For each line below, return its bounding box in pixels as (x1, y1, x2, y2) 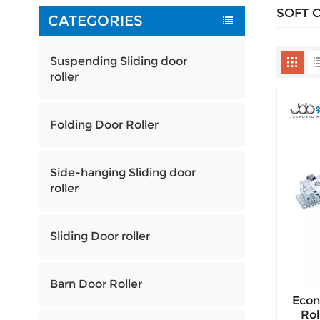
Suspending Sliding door (49, 54, 187, 69)
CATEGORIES (47, 11, 143, 29)
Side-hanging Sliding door (49, 166, 196, 180)
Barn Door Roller (49, 277, 142, 291)
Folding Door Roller (49, 118, 159, 132)
